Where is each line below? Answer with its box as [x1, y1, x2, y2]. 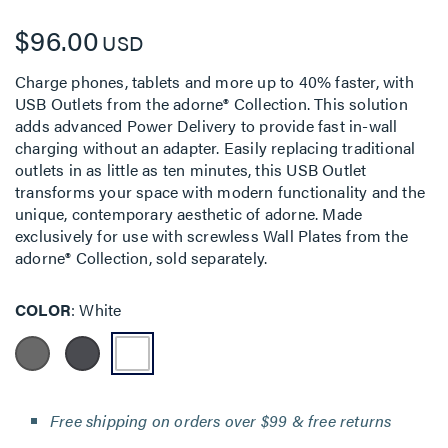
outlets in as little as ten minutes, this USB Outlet [15, 158, 367, 181]
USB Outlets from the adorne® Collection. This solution [15, 92, 408, 115]
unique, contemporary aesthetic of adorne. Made [15, 202, 363, 225]
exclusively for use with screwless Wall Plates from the [15, 224, 409, 247]
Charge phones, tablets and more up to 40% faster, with [15, 70, 414, 93]
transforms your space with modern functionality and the [15, 180, 426, 203]
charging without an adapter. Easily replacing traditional [15, 136, 416, 159]
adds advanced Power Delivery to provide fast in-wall [15, 114, 398, 137]
